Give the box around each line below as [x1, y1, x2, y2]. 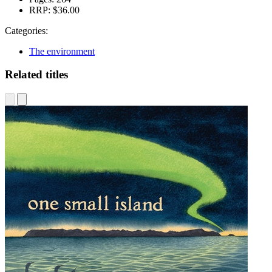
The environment [29, 46, 95, 56]
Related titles [5, 68, 68, 81]
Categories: [5, 25, 48, 36]
